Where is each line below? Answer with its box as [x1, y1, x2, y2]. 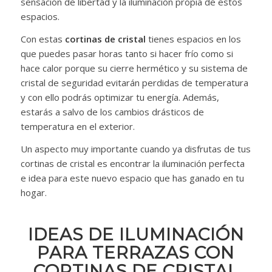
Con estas [20, 33, 63, 46]
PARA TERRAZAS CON [37, 242, 235, 263]
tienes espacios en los [148, 33, 241, 46]
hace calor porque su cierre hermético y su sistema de [20, 62, 248, 75]
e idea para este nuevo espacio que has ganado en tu [20, 171, 244, 184]
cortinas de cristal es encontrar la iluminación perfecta [20, 157, 245, 169]
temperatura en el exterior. [20, 120, 135, 133]
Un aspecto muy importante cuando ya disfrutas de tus [20, 142, 251, 155]
